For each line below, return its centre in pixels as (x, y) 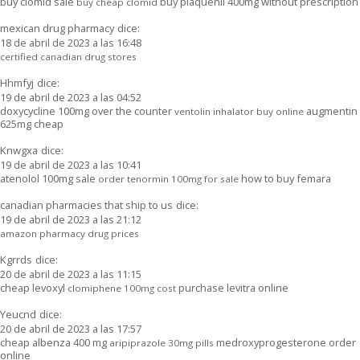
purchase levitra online (232, 287)
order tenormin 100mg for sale (168, 178)
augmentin (331, 110)
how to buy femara (285, 178)
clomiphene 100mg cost (122, 288)
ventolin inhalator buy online (239, 111)
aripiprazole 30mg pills (162, 342)
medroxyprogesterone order (285, 342)
